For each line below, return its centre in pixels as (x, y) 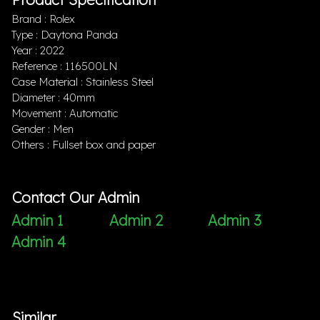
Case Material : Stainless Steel (82, 82)
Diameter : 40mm (53, 98)
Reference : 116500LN (65, 66)
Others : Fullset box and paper (84, 145)
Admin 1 (37, 220)
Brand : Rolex (43, 19)
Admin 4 (39, 241)
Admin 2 (136, 220)
